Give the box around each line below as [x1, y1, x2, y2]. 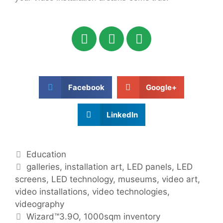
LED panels [127, 162, 172, 172]
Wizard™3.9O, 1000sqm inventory [26, 212, 161, 222]
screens [15, 174, 46, 185]
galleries [26, 162, 60, 172]
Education [26, 149, 67, 160]
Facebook [68, 82, 105, 92]
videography [15, 199, 64, 210]
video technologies [92, 187, 167, 197]
